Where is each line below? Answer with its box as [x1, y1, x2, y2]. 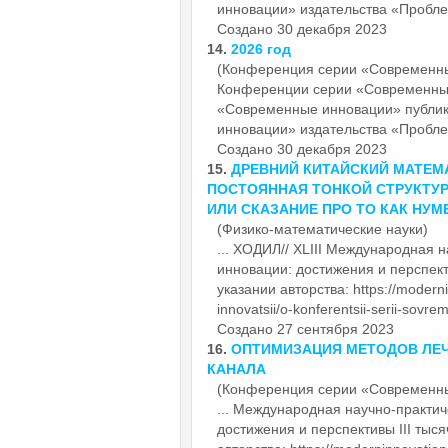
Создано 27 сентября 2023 [217, 320, 394, 337]
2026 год [231, 40, 291, 57]
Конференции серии [217, 80, 356, 97]
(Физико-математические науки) [217, 220, 428, 237]
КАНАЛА [207, 360, 266, 377]
